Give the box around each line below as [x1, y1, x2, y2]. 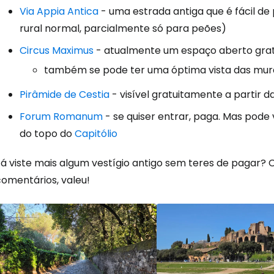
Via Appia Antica [20, 4, 98, 18]
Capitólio [75, 126, 117, 141]
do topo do [20, 126, 75, 141]
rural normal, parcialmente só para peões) [20, 21, 226, 35]
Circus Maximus [20, 43, 94, 57]
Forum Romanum [20, 109, 103, 124]
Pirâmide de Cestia [20, 87, 109, 102]
